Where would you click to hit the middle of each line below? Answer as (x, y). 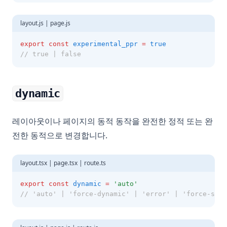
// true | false (51, 54)
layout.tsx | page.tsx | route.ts (63, 163)
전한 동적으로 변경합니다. (60, 135)
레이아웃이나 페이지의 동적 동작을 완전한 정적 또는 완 (112, 121)
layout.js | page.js (45, 23)
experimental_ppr (105, 44)
